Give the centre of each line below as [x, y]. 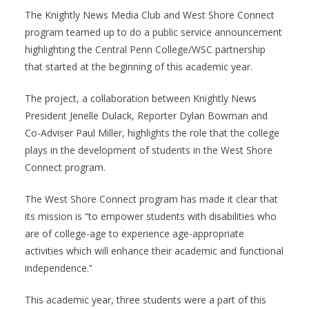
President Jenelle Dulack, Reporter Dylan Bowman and [146, 115]
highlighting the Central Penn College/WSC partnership [145, 49]
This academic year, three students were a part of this [146, 299]
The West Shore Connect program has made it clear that [151, 199]
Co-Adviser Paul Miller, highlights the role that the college [152, 132]
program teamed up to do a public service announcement [153, 32]
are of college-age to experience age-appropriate [134, 233]
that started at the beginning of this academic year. [139, 66]
